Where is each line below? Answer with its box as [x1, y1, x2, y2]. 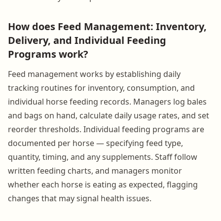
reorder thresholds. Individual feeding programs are [8, 123, 204, 135]
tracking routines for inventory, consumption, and [8, 82, 195, 93]
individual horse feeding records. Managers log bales [8, 96, 207, 107]
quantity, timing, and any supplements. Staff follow [8, 151, 197, 162]
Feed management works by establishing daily [8, 68, 181, 79]
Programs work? [8, 47, 88, 61]
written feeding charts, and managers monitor [8, 165, 182, 176]
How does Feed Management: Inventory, [8, 19, 207, 33]
